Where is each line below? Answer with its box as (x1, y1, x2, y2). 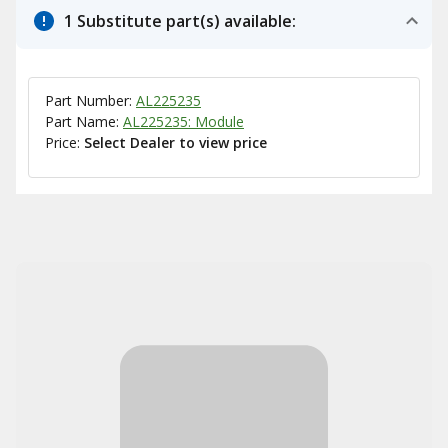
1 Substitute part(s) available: (64, 10, 296, 32)
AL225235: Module (123, 112, 244, 131)
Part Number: (45, 91, 136, 110)
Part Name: (45, 112, 123, 131)
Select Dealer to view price (84, 133, 267, 152)
